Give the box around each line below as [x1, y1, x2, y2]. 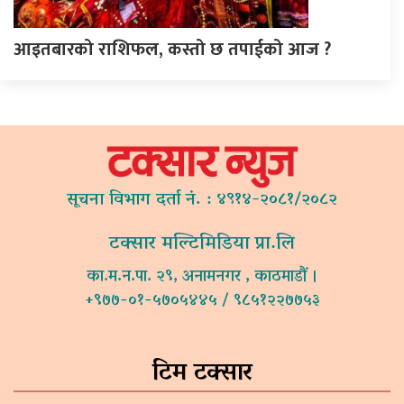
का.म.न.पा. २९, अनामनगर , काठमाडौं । [86, 262, 318, 294]
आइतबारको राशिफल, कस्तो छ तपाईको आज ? [14, 34, 331, 66]
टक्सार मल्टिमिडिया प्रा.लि [109, 226, 295, 263]
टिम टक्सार [151, 351, 252, 398]
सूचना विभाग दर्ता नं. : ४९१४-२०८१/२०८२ [67, 184, 337, 218]
